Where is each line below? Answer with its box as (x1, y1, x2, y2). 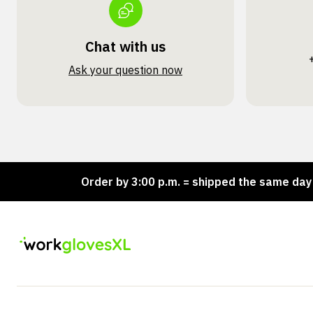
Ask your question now (68, 63, 183, 77)
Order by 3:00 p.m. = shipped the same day (42, 175, 273, 189)
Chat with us (85, 37, 166, 56)
